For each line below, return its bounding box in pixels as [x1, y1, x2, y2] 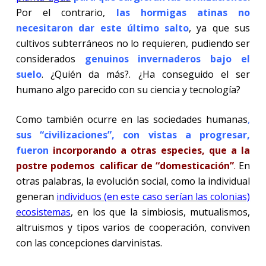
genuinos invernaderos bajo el [84, 52, 251, 65]
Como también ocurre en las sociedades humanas [15, 112, 248, 126]
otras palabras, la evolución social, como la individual [15, 174, 251, 188]
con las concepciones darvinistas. [15, 236, 162, 249]
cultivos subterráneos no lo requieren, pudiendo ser [15, 36, 251, 50]
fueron [15, 143, 53, 157]
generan [15, 189, 57, 203]
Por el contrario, [15, 5, 116, 19]
